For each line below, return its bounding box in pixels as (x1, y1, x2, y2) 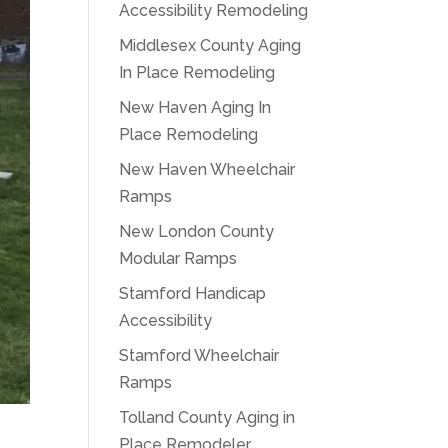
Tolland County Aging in (119, 408, 296, 427)
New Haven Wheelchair (119, 160, 296, 179)
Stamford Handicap (119, 284, 267, 303)
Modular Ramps (119, 249, 238, 268)
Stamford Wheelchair (119, 346, 280, 365)
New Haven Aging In (119, 98, 272, 117)
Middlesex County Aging (119, 36, 302, 55)
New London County (119, 222, 275, 241)
